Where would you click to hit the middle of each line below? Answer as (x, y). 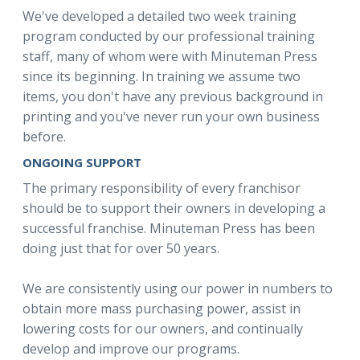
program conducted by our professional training (169, 36)
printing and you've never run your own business (171, 117)
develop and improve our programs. (131, 349)
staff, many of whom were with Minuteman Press (170, 56)
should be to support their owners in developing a (174, 208)
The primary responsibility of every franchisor (162, 188)
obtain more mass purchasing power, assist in (162, 309)
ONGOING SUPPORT (82, 162)
